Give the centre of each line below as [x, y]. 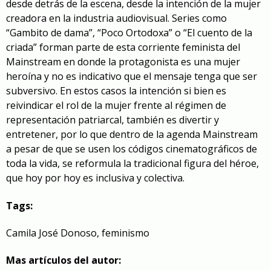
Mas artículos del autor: [64, 260]
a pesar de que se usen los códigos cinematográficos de [132, 149]
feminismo [126, 233]
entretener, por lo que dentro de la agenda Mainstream [132, 135]
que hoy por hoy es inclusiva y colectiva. [95, 178]
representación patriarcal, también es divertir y [113, 120]
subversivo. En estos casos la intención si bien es [116, 91]
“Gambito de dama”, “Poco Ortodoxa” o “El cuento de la [129, 33]
